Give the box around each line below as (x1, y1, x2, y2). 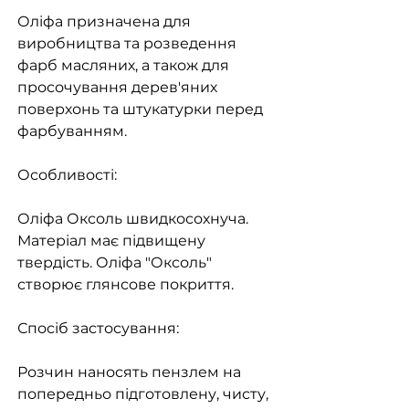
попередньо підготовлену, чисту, (17, 385, 268, 404)
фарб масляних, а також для (17, 57, 229, 75)
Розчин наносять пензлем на (17, 363, 241, 382)
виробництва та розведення (17, 35, 236, 53)
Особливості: (17, 166, 117, 184)
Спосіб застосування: (17, 320, 179, 338)
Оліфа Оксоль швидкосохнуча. (17, 210, 248, 228)
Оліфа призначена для (17, 13, 191, 31)
